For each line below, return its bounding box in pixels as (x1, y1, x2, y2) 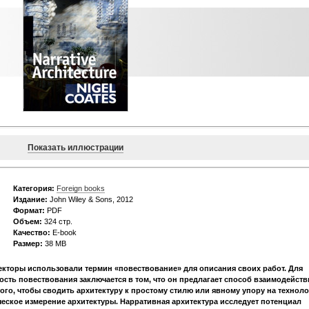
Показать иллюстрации (28, 143, 123, 153)
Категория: (13, 184, 54, 193)
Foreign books (57, 184, 105, 193)
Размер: (13, 239, 43, 248)
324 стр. (42, 217, 72, 226)
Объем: (13, 217, 42, 226)
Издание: (13, 195, 48, 204)
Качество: (13, 228, 50, 237)
